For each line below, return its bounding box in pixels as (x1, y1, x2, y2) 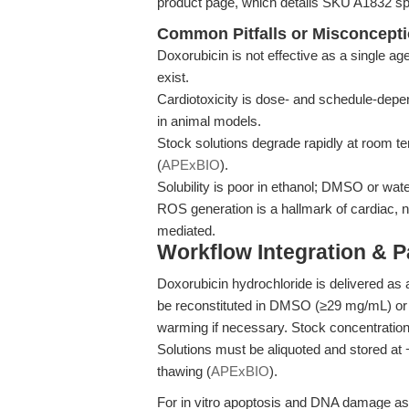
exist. (157, 69, 189, 85)
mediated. (157, 223, 215, 238)
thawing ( (157, 363, 211, 379)
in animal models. (157, 113, 261, 129)
